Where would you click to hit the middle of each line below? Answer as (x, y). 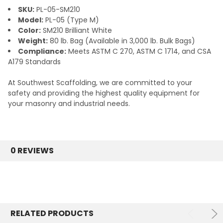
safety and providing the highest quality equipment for (104, 93)
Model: (31, 20)
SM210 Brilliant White (76, 31)
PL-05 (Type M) (71, 20)
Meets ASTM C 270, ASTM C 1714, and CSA (139, 52)
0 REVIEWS (32, 151)
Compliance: (42, 52)
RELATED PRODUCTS (52, 214)
